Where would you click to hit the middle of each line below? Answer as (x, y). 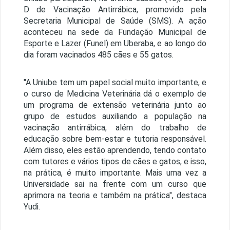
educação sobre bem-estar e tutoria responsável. (115, 139)
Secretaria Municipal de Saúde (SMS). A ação (115, 21)
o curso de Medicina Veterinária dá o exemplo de (115, 94)
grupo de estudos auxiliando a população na (115, 117)
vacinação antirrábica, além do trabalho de (115, 128)
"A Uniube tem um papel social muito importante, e (115, 83)
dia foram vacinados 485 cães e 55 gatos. (98, 55)
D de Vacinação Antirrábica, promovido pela (115, 10)
